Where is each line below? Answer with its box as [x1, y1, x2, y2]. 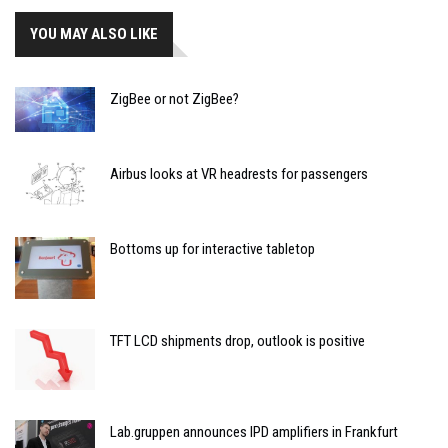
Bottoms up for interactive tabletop [110, 239, 315, 258]
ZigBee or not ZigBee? [110, 89, 239, 108]
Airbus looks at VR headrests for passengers [110, 164, 368, 183]
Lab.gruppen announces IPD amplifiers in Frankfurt [110, 423, 398, 442]
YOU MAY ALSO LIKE [30, 24, 158, 43]
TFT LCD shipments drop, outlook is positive [110, 331, 365, 350]
